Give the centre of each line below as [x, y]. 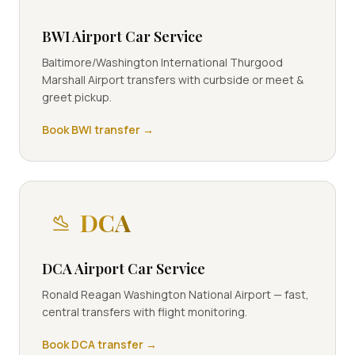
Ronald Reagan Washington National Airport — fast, [176, 294]
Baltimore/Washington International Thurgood [162, 62]
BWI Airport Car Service [122, 36]
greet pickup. [77, 97]
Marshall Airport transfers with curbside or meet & [173, 80]
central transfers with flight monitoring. [145, 312]
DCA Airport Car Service [124, 269]
